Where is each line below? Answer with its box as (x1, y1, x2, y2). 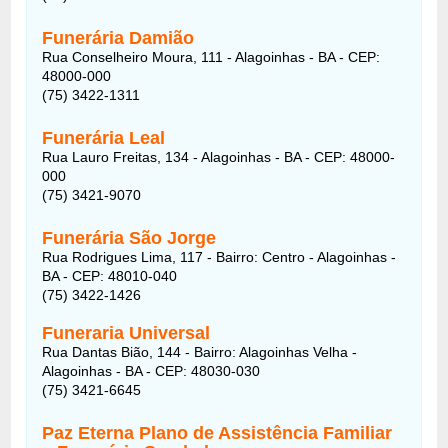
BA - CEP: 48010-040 (42, 267, 178, 284)
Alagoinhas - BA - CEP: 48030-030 (42, 362, 261, 379)
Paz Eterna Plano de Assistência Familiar (42, 422, 393, 443)
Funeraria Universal (42, 322, 211, 343)
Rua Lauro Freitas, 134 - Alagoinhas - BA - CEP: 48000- (42, 148, 396, 165)
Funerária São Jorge (42, 227, 217, 248)
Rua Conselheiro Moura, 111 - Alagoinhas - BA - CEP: (42, 48, 381, 65)
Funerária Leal (42, 127, 166, 148)
